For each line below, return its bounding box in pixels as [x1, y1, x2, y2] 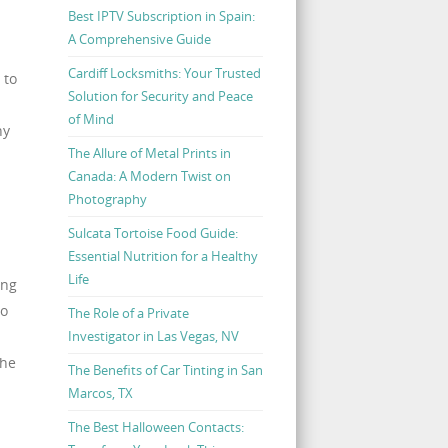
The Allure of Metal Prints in [67, 143, 231, 162]
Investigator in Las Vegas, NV [67, 326, 239, 345]
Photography [67, 189, 147, 208]
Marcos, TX [67, 383, 133, 402]
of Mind [67, 109, 114, 128]
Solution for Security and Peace [67, 86, 253, 105]
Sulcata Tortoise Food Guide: [67, 223, 238, 242]
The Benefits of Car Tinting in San [67, 360, 263, 379]
